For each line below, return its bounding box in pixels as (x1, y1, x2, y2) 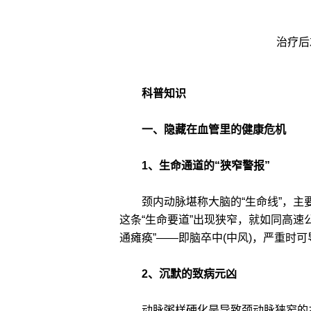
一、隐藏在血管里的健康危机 (119, 124, 286, 135)
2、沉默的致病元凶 (119, 268, 237, 280)
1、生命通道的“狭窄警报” (119, 160, 270, 171)
